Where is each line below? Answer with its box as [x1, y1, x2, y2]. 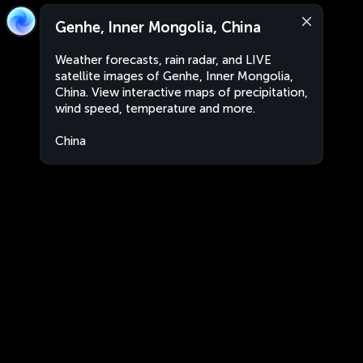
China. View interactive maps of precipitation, [55, 85, 308, 100]
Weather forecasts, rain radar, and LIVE [55, 53, 271, 67]
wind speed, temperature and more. [55, 101, 255, 116]
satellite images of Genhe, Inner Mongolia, [55, 69, 293, 83]
